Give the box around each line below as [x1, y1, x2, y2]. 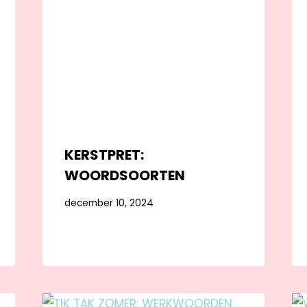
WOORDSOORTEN [64, 166, 185, 186]
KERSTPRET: [64, 145, 144, 165]
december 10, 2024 [64, 196, 153, 210]
